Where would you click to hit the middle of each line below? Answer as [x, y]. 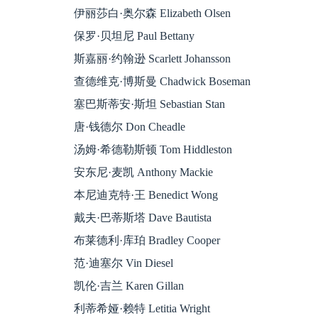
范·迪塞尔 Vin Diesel [89, 263]
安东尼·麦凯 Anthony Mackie [109, 172]
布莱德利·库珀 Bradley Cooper [113, 240]
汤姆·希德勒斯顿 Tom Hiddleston [119, 149]
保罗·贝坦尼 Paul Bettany [100, 35]
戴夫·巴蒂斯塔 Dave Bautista [109, 217]
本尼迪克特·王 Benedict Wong [112, 194]
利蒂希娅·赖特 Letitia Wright [108, 308]
